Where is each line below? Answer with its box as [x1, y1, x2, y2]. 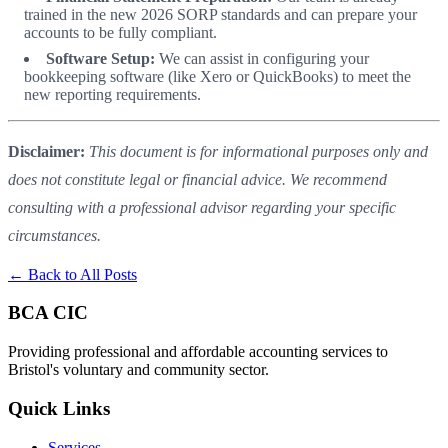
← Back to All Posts [8, 265, 137, 283]
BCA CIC [8, 302, 88, 324]
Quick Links [8, 397, 110, 419]
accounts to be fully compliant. [24, 23, 217, 41]
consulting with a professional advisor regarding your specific [8, 198, 396, 216]
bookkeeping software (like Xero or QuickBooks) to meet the [24, 67, 411, 85]
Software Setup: [46, 49, 155, 67]
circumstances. [8, 226, 101, 244]
